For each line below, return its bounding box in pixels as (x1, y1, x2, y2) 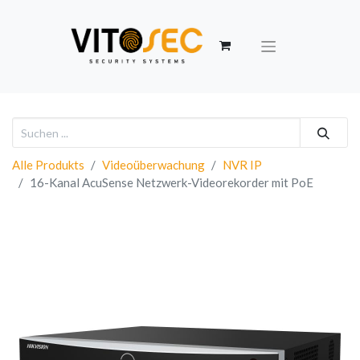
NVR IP (223, 157, 262, 173)
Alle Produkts (12, 157, 84, 173)
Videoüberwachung (102, 157, 205, 173)
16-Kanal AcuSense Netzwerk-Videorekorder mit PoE (30, 175, 313, 190)
